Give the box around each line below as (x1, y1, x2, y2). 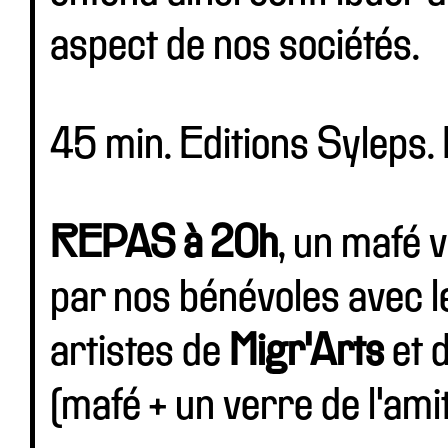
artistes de (50, 332, 229, 374)
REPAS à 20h (50, 224, 278, 266)
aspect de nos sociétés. (50, 26, 420, 68)
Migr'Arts (229, 332, 384, 374)
